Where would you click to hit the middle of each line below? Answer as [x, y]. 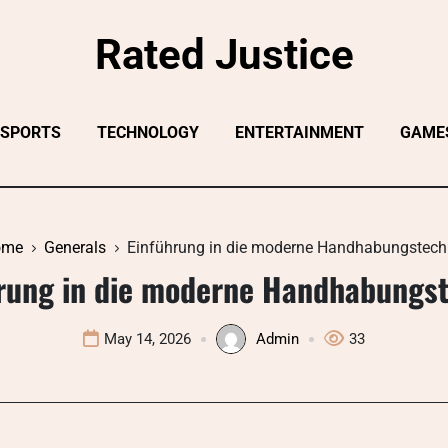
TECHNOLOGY [148, 132]
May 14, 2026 [147, 339]
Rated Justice [224, 54]
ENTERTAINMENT [299, 132]
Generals [74, 247]
